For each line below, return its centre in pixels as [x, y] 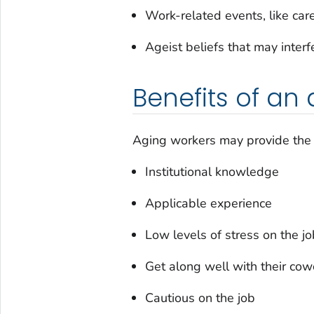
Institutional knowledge [212, 172]
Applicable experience [208, 203]
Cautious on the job [200, 298]
